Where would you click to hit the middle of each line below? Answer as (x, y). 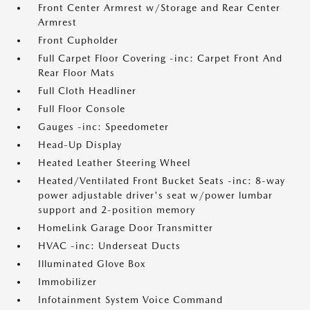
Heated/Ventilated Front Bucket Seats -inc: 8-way (162, 181)
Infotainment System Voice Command (130, 300)
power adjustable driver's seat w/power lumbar (155, 195)
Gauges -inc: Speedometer (103, 127)
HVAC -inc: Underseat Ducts (109, 246)
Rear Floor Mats (76, 73)
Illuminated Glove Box (92, 264)
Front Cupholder (78, 40)
